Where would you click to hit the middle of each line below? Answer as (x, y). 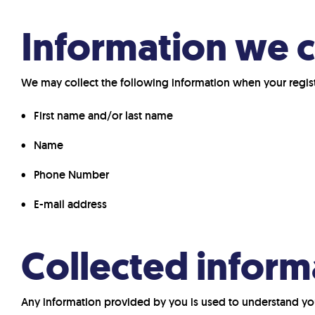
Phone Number (71, 175)
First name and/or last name (103, 116)
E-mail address (70, 204)
